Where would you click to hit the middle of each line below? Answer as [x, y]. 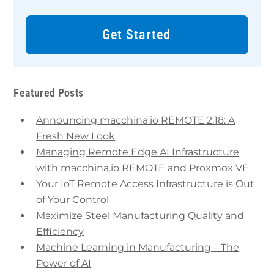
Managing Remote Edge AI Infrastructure [138, 152]
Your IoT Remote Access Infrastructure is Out [146, 183]
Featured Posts [49, 93]
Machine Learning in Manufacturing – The [138, 247]
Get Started [136, 34]
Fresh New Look [76, 136]
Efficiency [60, 231]
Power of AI [64, 263]
